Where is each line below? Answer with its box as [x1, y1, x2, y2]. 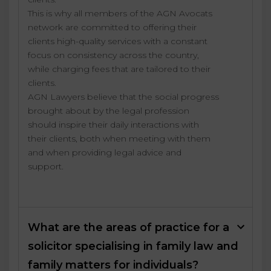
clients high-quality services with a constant [28, 36, 207, 47]
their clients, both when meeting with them [28, 133, 211, 145]
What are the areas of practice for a [28, 221, 229, 235]
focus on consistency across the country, [28, 50, 199, 61]
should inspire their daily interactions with [28, 119, 199, 131]
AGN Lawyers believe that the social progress [28, 91, 219, 103]
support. [28, 161, 64, 172]
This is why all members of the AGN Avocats [28, 8, 212, 19]
